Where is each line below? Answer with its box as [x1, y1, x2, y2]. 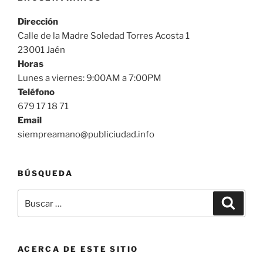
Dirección [18, 16, 58, 27]
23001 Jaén [18, 44, 65, 55]
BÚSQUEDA [18, 168, 73, 178]
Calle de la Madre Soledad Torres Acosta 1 [18, 30, 190, 41]
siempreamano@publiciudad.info [18, 129, 154, 140]
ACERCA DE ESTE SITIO [18, 244, 139, 254]
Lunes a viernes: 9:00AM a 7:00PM [18, 72, 161, 83]
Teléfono [18, 86, 55, 97]
